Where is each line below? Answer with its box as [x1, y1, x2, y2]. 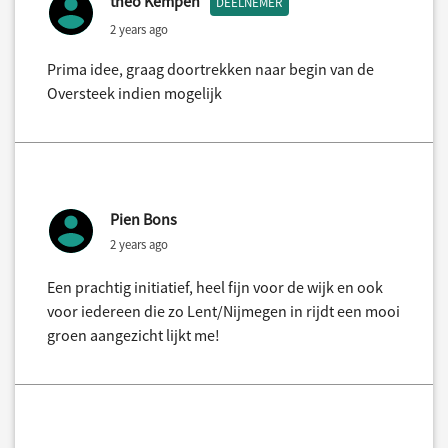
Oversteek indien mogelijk [47, 83, 222, 104]
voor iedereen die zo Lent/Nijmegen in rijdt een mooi [47, 301, 400, 322]
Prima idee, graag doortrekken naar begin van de [47, 59, 374, 80]
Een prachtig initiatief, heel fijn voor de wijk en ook [47, 277, 383, 298]
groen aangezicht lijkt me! [47, 325, 220, 346]
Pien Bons [110, 209, 177, 230]
